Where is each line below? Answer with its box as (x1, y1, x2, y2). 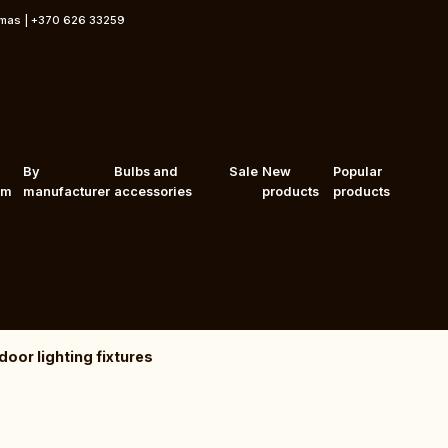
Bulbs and (113, 163, 178, 179)
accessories (113, 183, 192, 199)
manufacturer (22, 183, 110, 199)
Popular (333, 163, 383, 179)
